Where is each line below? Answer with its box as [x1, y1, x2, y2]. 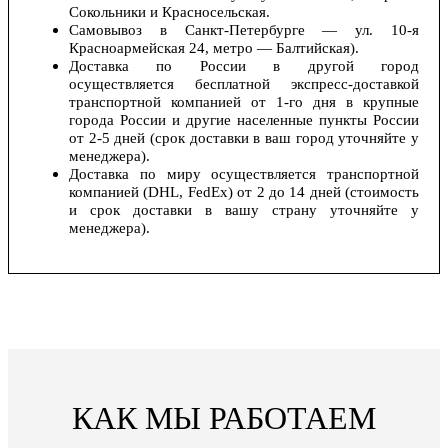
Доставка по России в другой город [69, 58, 419, 75]
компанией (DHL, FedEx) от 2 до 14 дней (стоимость [69, 184, 419, 201]
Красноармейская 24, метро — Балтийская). [69, 40, 359, 57]
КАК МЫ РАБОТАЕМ [72, 400, 376, 437]
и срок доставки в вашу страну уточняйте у [69, 202, 419, 219]
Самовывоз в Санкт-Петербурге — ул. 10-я [69, 22, 419, 39]
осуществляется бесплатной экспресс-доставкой [69, 76, 419, 93]
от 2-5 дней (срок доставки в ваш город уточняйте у [69, 130, 419, 147]
